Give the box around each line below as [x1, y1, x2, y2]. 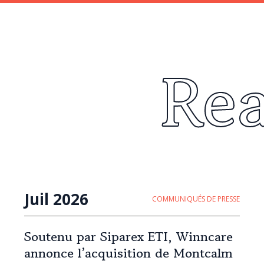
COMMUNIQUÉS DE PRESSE [152, 194, 240, 204]
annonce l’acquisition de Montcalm [24, 243, 233, 262]
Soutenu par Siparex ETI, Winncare [24, 227, 233, 246]
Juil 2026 [24, 189, 88, 210]
